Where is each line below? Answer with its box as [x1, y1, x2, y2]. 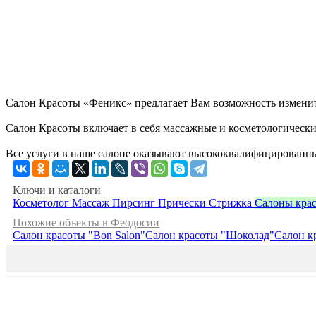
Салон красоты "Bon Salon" [13, 229, 145, 241]
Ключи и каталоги [13, 183, 101, 196]
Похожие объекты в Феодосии [13, 216, 159, 229]
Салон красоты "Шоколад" [145, 229, 274, 241]
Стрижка [209, 196, 255, 209]
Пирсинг [112, 196, 158, 209]
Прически [158, 196, 209, 209]
